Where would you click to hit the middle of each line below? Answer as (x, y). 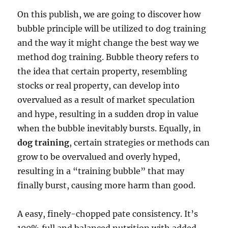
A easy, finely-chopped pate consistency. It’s (108, 214)
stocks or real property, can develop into (99, 85)
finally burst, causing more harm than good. (107, 185)
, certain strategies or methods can (140, 142)
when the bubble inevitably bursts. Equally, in (109, 128)
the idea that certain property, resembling (103, 71)
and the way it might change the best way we (108, 43)
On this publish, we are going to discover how (109, 14)
